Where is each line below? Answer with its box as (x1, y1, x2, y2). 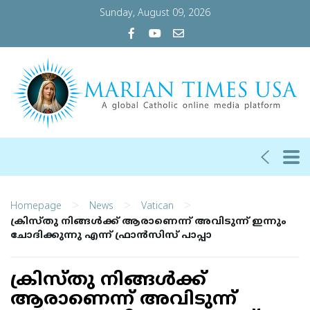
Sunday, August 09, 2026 (100, 8, 210, 19)
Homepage (10, 200, 62, 212)
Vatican (141, 200, 174, 212)
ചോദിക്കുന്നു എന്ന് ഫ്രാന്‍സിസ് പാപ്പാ (10, 230, 212, 241)
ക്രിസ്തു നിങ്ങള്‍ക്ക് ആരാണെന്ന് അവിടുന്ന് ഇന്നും (10, 216, 286, 228)
